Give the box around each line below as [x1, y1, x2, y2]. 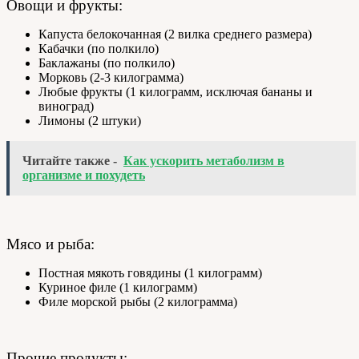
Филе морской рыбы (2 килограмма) [38, 295, 237, 309]
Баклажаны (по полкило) [38, 56, 175, 71]
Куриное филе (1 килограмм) [38, 280, 197, 295]
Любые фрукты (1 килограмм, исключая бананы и [38, 85, 313, 99]
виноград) [38, 99, 94, 114]
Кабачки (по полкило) [38, 42, 159, 56]
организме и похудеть [22, 168, 145, 183]
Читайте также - [22, 154, 117, 168]
